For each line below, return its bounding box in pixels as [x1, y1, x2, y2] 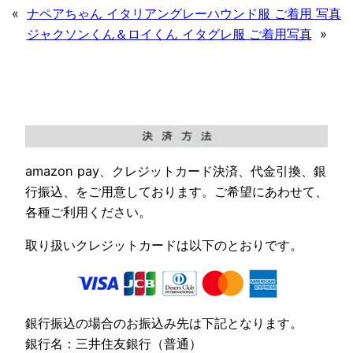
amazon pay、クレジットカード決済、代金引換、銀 [25, 162, 326, 179]
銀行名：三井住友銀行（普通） [25, 335, 202, 351]
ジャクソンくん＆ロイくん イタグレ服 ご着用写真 [26, 25, 312, 42]
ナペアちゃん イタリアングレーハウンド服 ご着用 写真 [27, 5, 341, 21]
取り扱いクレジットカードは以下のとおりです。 [25, 237, 303, 254]
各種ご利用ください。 [25, 203, 151, 220]
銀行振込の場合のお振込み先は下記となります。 [25, 314, 303, 331]
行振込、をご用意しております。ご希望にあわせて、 [25, 183, 328, 199]
